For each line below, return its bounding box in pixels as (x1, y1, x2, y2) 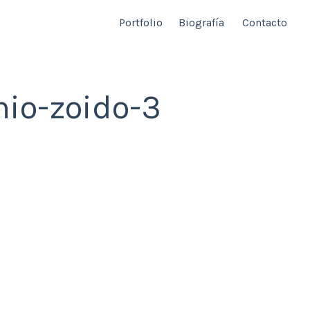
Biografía (179, 16, 224, 29)
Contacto (241, 16, 287, 29)
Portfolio (118, 16, 163, 29)
